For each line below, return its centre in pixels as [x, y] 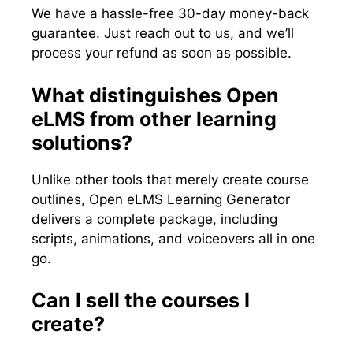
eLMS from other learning [154, 119]
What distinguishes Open [155, 95]
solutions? [82, 142]
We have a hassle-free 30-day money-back [170, 14]
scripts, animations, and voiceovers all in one [173, 238]
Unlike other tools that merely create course [170, 179]
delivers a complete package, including [154, 219]
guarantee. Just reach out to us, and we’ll [163, 33]
